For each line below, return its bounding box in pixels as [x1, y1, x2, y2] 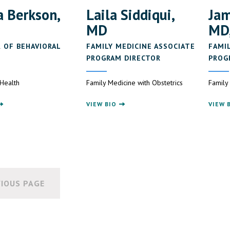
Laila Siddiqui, [86, 5, 175, 25]
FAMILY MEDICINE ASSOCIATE [86, 42, 196, 51]
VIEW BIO [86, 100, 117, 108]
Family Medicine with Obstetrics [86, 78, 183, 88]
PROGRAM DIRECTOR [86, 53, 161, 63]
